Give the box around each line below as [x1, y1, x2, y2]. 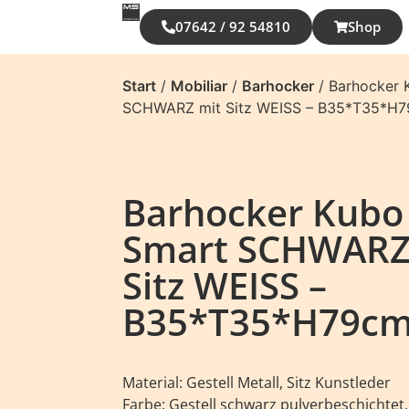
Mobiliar [171, 76, 228, 95]
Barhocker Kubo [122, 187, 404, 237]
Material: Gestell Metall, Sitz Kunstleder [122, 372, 392, 393]
